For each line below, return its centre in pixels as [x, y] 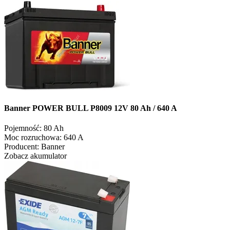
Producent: [22, 146]
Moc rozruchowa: [33, 137]
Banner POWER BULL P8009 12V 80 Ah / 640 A [91, 108]
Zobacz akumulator [35, 156]
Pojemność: [23, 128]
